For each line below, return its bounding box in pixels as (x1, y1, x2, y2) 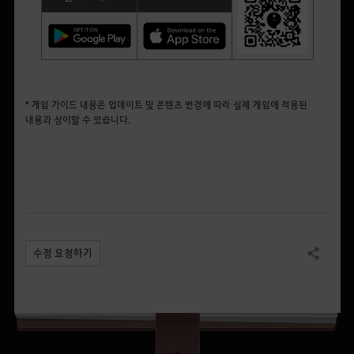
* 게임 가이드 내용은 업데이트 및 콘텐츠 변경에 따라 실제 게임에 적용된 (24, 98, 307, 111)
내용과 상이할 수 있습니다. (24, 113, 130, 126)
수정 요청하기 (32, 246, 92, 260)
